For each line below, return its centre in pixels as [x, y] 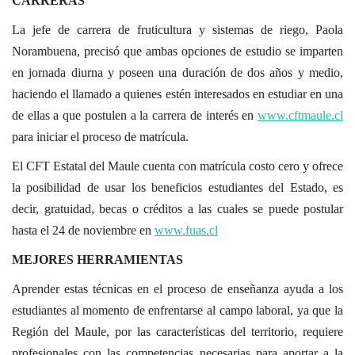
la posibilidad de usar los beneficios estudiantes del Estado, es [177, 188]
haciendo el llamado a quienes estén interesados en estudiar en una [177, 94]
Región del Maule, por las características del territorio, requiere [177, 332]
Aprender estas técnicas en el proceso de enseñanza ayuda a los [177, 289]
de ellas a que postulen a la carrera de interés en [135, 116]
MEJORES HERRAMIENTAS [97, 260]
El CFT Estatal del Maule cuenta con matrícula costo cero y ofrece [177, 166]
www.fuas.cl [186, 231]
